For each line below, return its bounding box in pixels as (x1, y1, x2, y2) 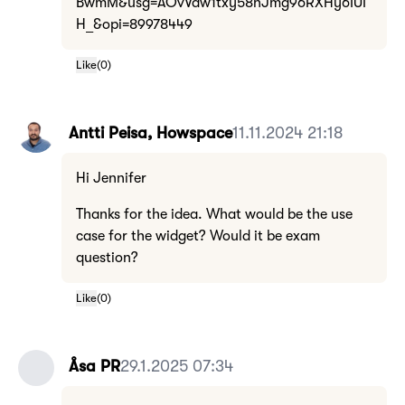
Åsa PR (69, 357, 120, 375)
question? (76, 250, 138, 266)
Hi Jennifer (76, 170, 146, 186)
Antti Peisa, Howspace (69, 124, 232, 142)
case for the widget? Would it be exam (76, 228, 320, 244)
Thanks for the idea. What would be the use (76, 206, 353, 222)
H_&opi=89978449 (76, 16, 193, 33)
